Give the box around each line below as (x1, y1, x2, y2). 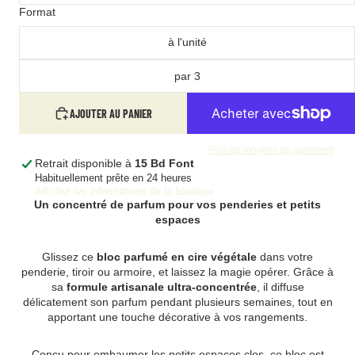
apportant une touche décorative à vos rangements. (48, 310, 307, 323)
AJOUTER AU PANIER (70, 106, 152, 120)
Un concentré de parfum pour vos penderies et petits (34, 197, 321, 211)
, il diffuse (256, 280, 304, 293)
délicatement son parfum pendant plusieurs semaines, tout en (22, 295, 333, 308)
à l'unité (167, 36, 207, 49)
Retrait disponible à (35, 156, 135, 170)
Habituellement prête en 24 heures (35, 171, 192, 184)
